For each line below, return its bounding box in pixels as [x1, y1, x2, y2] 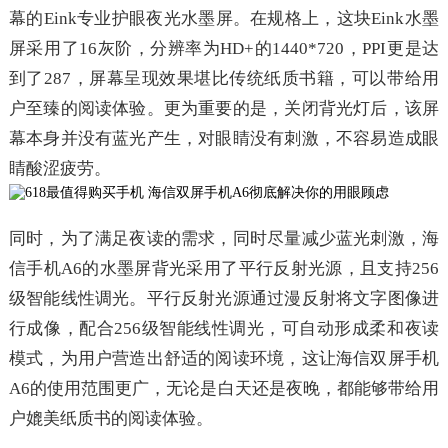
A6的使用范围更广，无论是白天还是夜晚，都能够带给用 [8, 379, 440, 398]
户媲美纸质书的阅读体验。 [8, 409, 213, 428]
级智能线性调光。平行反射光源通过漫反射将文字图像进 [8, 289, 440, 308]
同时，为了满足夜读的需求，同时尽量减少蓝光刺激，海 [8, 229, 440, 248]
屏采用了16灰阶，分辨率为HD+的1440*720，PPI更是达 [8, 39, 440, 58]
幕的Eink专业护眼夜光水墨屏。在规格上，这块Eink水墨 [8, 9, 440, 28]
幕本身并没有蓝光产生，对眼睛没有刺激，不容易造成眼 [8, 129, 440, 148]
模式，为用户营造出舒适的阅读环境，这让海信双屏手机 [8, 349, 440, 368]
